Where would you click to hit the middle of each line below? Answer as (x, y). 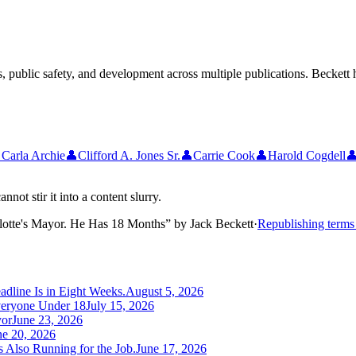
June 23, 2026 (47, 319)
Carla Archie (33, 156)
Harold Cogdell (307, 156)
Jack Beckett (222, 224)
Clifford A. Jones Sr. (129, 156)
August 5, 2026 (164, 291)
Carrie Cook (224, 156)
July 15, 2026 (120, 305)
